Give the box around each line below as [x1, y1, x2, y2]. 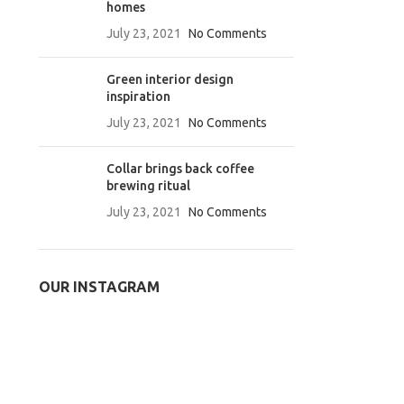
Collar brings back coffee [106, 161, 254, 176]
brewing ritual [106, 179, 190, 193]
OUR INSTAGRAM [38, 279, 160, 295]
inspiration [106, 89, 170, 104]
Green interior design [106, 72, 234, 87]
